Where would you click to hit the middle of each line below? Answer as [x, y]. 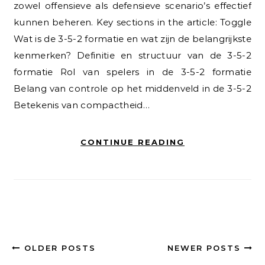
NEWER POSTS [206, 248]
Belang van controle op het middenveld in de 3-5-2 [132, 89]
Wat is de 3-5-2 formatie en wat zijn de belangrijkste [132, 39]
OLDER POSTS [58, 248]
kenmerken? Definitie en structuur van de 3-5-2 [132, 56]
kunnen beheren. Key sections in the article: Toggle [132, 22]
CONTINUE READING [132, 142]
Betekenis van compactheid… [82, 105]
